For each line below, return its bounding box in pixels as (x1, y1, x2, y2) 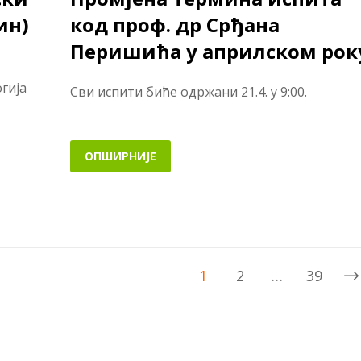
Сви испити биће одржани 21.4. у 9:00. (69, 83, 307, 102)
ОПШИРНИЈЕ (84, 147, 156, 164)
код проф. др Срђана (69, 11, 280, 39)
